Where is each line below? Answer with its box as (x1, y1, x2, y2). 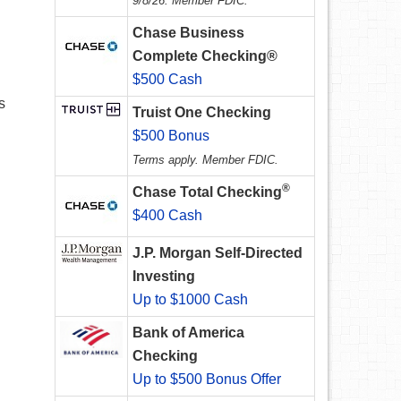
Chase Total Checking (132, 184, 282, 200)
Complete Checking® (132, 48, 277, 64)
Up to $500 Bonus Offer (132, 371, 281, 388)
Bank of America (132, 325, 244, 341)
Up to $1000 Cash (132, 292, 248, 308)
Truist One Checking (132, 105, 271, 121)
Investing (132, 269, 195, 285)
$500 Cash (132, 72, 202, 88)
